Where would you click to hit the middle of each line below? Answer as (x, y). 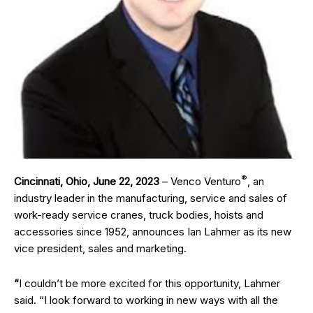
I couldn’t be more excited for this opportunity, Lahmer (150, 283)
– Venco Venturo (200, 181)
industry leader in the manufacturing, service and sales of (151, 198)
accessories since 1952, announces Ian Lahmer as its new (153, 232)
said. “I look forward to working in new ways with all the (146, 300)
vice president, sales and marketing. (100, 248)
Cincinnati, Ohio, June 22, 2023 (87, 181)
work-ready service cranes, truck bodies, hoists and (139, 215)
